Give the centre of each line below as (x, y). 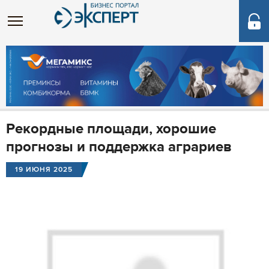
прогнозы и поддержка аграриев (119, 147)
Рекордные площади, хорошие (111, 129)
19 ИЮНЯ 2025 (44, 170)
